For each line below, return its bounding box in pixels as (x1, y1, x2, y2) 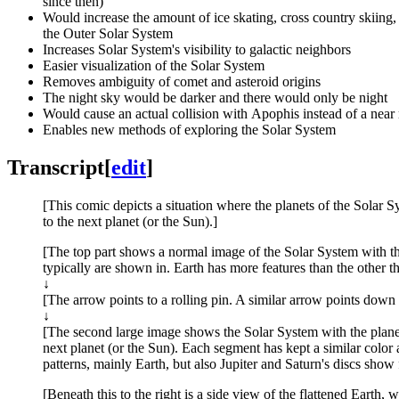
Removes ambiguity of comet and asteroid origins (43, 73, 321, 89)
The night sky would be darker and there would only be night (43, 89, 387, 105)
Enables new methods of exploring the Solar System (43, 121, 336, 137)
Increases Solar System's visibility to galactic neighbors (43, 41, 351, 57)
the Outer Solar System (43, 25, 173, 41)
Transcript (7, 155, 104, 179)
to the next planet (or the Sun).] (43, 213, 217, 229)
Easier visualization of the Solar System (43, 57, 265, 73)
